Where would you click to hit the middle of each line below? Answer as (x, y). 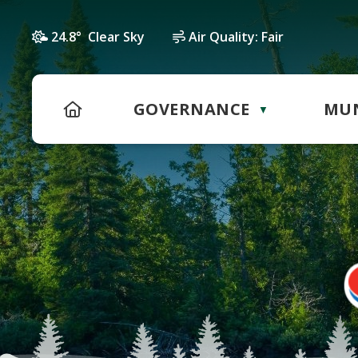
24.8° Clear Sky (98, 37)
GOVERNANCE (191, 109)
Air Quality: (223, 37)
